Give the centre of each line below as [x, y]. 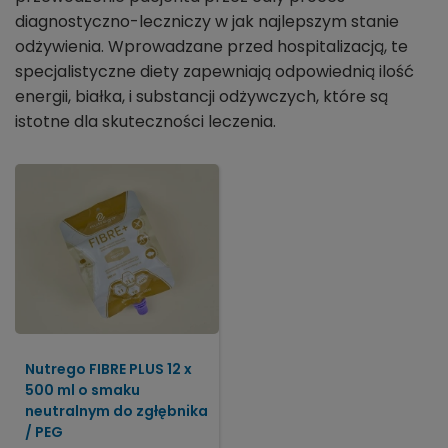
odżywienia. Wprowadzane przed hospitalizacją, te [211, 46]
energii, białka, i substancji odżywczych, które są [201, 96]
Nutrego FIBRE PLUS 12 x [108, 368]
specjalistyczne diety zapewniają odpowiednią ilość [214, 71]
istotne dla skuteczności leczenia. [145, 121]
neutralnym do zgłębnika [116, 410]
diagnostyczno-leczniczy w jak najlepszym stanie [207, 21]
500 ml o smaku [82, 389]
